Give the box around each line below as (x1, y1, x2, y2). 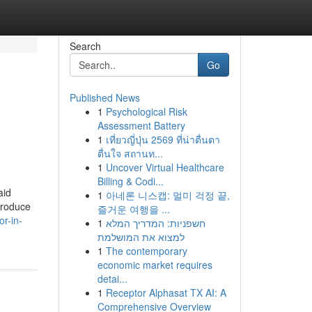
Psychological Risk (105, 104, 187, 118)
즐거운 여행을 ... (97, 202, 170, 216)
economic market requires (97, 258, 212, 272)
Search (69, 39, 101, 53)
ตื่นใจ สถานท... (97, 146, 163, 160)
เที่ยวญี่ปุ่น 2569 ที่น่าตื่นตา (105, 132, 220, 146)
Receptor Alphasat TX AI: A (105, 286, 226, 299)
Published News (69, 91, 140, 104)
